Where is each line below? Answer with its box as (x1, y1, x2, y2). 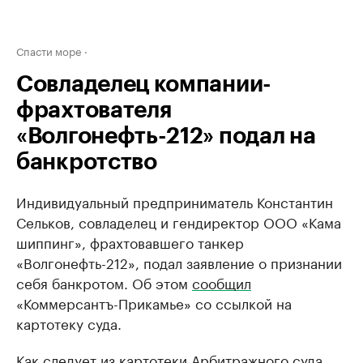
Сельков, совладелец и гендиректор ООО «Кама (16, 211, 341, 232)
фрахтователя (16, 99, 172, 122)
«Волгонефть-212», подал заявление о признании (16, 251, 342, 272)
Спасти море (16, 42, 81, 58)
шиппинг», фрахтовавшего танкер (16, 231, 244, 252)
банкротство (16, 151, 157, 173)
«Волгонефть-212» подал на (16, 125, 316, 147)
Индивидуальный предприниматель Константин (16, 190, 333, 211)
